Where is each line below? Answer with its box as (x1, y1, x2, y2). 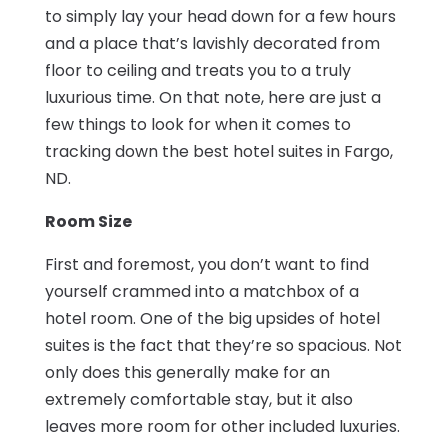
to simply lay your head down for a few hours (44, 5, 396, 29)
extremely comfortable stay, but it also (44, 388, 353, 412)
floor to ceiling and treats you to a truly (44, 59, 351, 83)
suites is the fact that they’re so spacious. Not (44, 334, 402, 358)
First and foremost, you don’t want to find (44, 253, 369, 277)
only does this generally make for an (44, 361, 330, 385)
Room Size (44, 210, 132, 234)
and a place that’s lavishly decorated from (44, 32, 380, 56)
